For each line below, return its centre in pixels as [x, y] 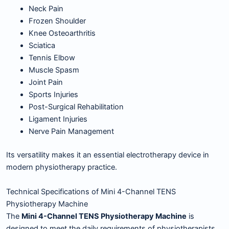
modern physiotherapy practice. [62, 167]
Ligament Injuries [58, 119]
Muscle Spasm [54, 70]
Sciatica [42, 46]
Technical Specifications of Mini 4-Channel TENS [91, 191]
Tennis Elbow [52, 58]
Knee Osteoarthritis [62, 33]
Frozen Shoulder [57, 21]
